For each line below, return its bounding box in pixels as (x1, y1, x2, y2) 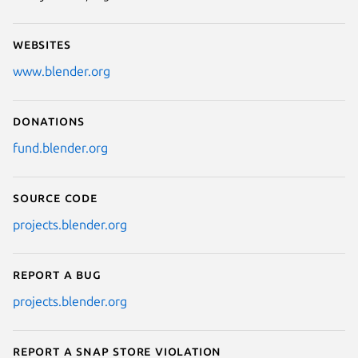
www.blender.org (13, 64, 110, 79)
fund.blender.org (13, 141, 108, 156)
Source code (13, 190, 97, 205)
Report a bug (13, 267, 101, 282)
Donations (13, 113, 86, 129)
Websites (13, 37, 71, 52)
